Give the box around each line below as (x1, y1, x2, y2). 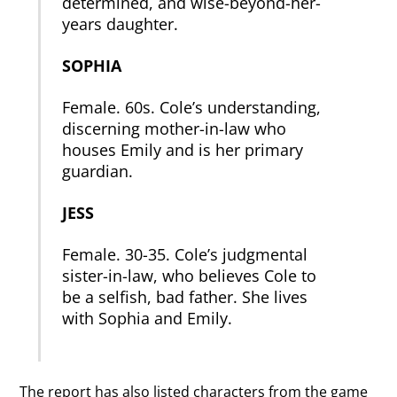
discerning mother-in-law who (62, 117, 287, 139)
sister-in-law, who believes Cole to (62, 264, 317, 286)
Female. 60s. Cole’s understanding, (62, 96, 322, 118)
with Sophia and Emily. (62, 307, 233, 329)
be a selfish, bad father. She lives (62, 285, 308, 307)
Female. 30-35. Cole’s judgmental (62, 243, 308, 265)
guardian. (62, 160, 134, 182)
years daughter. (62, 13, 179, 35)
